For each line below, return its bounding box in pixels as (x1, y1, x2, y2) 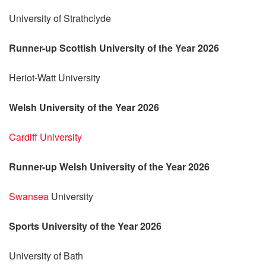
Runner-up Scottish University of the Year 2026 (9, 40, 219, 55)
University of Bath (9, 248, 83, 262)
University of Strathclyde (9, 11, 111, 25)
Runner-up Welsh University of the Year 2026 (9, 159, 210, 173)
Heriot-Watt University (9, 70, 100, 84)
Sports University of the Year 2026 (9, 218, 161, 233)
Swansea (9, 189, 49, 203)
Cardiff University (9, 129, 82, 144)
